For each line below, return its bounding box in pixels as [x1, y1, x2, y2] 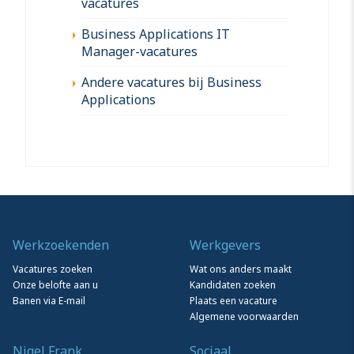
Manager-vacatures [81, 42, 198, 60]
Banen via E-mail [13, 293, 85, 307]
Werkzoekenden [13, 235, 109, 254]
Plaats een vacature [190, 293, 277, 307]
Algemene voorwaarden [190, 309, 299, 323]
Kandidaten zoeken [190, 277, 276, 292]
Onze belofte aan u [13, 277, 98, 292]
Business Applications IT [81, 24, 230, 43]
